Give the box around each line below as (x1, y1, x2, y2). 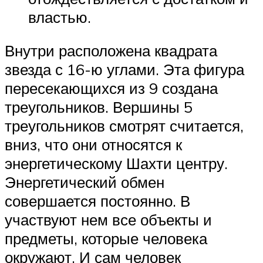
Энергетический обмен (5, 173, 164, 192)
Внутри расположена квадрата (5, 41, 217, 60)
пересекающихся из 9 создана (5, 79, 218, 98)
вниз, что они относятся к (5, 135, 182, 154)
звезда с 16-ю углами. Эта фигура (5, 60, 244, 79)
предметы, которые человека (5, 229, 207, 248)
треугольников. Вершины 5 (5, 97, 193, 117)
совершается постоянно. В (5, 191, 190, 211)
